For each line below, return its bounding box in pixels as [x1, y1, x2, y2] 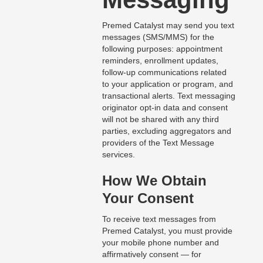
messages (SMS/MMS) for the [102, 32, 214, 42]
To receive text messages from [102, 214, 216, 224]
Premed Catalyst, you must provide [102, 226, 232, 236]
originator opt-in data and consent [102, 103, 228, 113]
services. [102, 150, 135, 160]
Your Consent [102, 190, 194, 207]
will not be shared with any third [102, 114, 219, 124]
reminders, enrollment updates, [102, 56, 218, 66]
